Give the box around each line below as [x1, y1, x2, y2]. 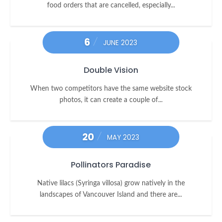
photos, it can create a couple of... [59, 96, 163, 104]
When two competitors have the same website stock [30, 85, 192, 93]
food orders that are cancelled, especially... [47, 1, 175, 9]
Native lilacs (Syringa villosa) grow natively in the [37, 179, 185, 187]
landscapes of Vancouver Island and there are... [40, 191, 182, 199]
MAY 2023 [107, 133, 140, 143]
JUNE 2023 [103, 38, 138, 48]
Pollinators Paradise [71, 159, 151, 171]
